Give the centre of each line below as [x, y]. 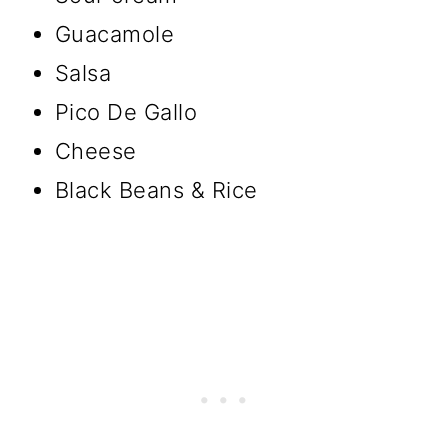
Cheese [95, 151]
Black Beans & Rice [156, 190]
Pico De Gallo [126, 112]
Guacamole [114, 34]
